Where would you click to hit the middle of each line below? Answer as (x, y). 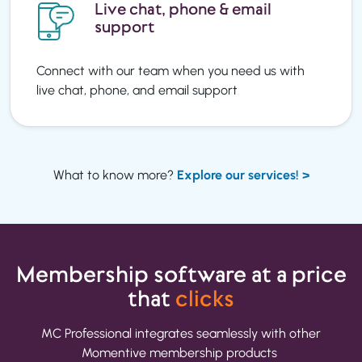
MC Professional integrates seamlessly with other (181, 333)
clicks (205, 298)
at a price (296, 274)
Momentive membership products (181, 352)
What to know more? (115, 175)
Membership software (131, 274)
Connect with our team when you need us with (170, 70)
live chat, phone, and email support (137, 90)
